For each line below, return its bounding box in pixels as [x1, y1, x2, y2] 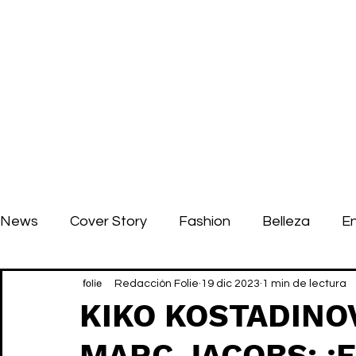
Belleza [262, 213, 310, 229]
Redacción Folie [114, 277, 199, 289]
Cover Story [70, 213, 147, 229]
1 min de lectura [262, 277, 346, 289]
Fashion [179, 213, 230, 229]
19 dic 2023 [201, 277, 260, 289]
